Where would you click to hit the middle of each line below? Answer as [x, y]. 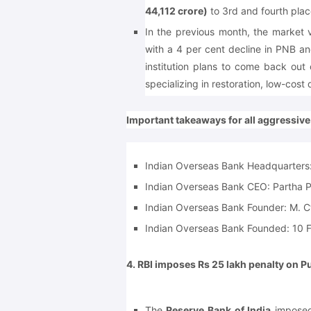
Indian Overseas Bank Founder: [217, 207]
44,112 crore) [176, 10]
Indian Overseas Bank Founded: [218, 228]
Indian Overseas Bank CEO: [209, 186]
